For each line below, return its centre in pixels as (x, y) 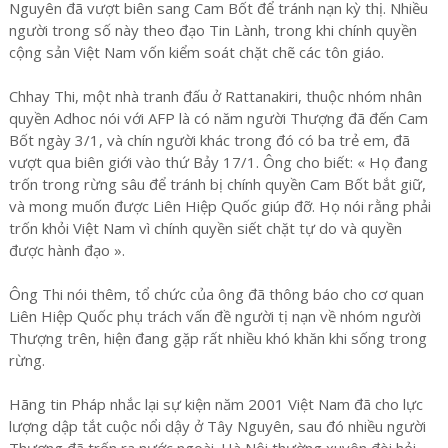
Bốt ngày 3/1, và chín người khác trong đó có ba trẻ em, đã (209, 139)
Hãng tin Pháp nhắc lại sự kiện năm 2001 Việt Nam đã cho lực (215, 403)
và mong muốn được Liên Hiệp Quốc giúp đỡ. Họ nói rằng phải (219, 205)
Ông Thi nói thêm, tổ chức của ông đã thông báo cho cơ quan (216, 293)
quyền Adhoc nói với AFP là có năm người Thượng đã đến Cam (218, 117)
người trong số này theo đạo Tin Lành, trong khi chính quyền (212, 29)
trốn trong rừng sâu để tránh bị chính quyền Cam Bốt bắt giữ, (217, 183)
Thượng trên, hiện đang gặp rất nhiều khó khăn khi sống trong (217, 337)
